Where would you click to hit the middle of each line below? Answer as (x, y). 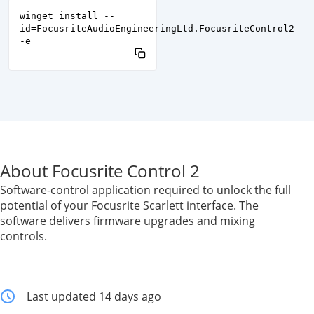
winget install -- (67, 16)
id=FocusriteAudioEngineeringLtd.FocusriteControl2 (157, 28)
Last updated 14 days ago (94, 296)
